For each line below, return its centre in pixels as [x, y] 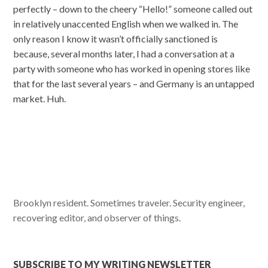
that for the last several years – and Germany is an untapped [134, 84]
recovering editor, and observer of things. [97, 217]
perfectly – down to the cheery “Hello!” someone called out [133, 9]
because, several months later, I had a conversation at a [124, 54]
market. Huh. [40, 99]
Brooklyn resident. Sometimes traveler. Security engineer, [129, 202]
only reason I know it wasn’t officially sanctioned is [116, 39]
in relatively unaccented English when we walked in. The [126, 24]
